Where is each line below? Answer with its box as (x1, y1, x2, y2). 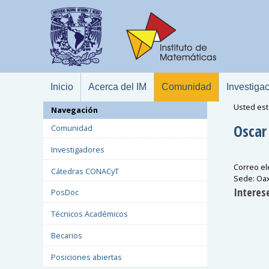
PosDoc (50, 187, 79, 198)
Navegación (50, 104, 98, 116)
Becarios (50, 230, 82, 241)
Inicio (50, 82, 73, 92)
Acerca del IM (88, 82, 147, 92)
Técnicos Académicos (50, 208, 128, 220)
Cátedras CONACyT (50, 165, 119, 177)
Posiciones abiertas (50, 251, 122, 262)
